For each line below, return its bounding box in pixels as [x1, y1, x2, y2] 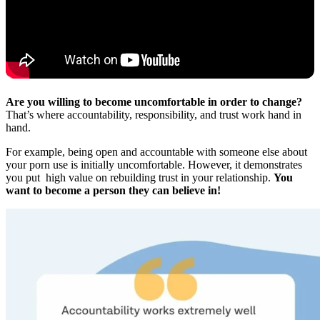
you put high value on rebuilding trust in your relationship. [6, 171, 274, 184]
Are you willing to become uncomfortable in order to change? [6, 96, 302, 109]
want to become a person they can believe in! [6, 184, 221, 197]
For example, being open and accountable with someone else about [6, 146, 307, 159]
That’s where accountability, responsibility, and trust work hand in [6, 109, 301, 121]
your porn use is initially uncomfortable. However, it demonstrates [6, 159, 302, 171]
